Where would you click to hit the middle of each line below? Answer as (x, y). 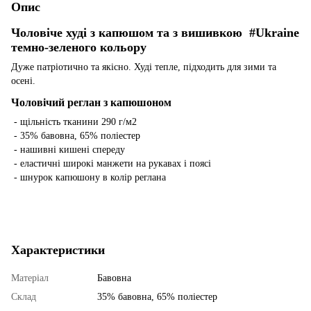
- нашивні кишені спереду (68, 149)
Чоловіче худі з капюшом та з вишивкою (130, 32)
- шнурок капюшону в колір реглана (89, 177)
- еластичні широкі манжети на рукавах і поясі (111, 163)
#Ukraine (274, 32)
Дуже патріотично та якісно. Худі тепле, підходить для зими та (144, 67)
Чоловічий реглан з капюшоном (91, 102)
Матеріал (30, 278)
